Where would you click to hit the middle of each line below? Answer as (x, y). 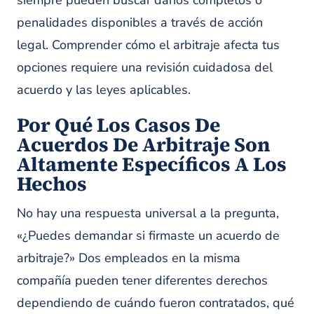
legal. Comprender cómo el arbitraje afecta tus (148, 45)
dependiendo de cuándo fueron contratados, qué (156, 303)
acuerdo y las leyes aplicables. (104, 90)
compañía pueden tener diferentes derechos (142, 280)
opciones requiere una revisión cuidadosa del (145, 67)
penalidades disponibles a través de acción (140, 22)
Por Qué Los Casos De (118, 125)
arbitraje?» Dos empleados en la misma (129, 258)
